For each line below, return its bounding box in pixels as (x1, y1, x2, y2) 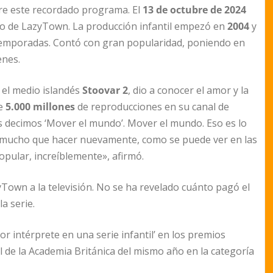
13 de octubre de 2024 (143, 3, 246, 17)
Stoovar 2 (82, 83, 128, 97)
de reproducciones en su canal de (75, 100, 229, 114)
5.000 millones (5, 100, 75, 114)
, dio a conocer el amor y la (128, 83, 249, 97)
